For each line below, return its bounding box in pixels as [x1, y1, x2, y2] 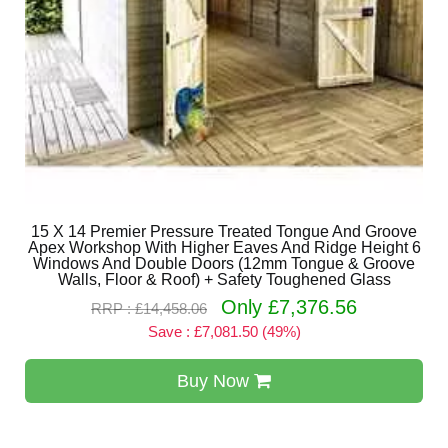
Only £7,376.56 [221, 296, 357, 318]
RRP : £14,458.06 [91, 300, 207, 317]
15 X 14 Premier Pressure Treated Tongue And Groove [31, 223, 417, 240]
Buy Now [177, 371, 254, 391]
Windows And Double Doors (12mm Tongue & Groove [33, 255, 415, 272]
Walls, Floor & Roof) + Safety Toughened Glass [57, 271, 391, 288]
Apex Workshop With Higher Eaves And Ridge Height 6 [27, 239, 421, 256]
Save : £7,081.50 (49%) [147, 323, 301, 340]
